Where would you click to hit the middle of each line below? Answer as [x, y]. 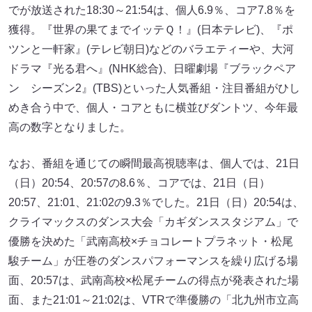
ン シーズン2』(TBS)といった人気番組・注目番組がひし [154, 88]
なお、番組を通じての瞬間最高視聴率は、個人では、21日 [154, 164]
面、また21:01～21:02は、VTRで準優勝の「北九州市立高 [154, 300]
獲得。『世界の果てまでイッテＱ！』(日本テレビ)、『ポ [151, 30]
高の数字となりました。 [70, 127]
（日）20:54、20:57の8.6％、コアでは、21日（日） [139, 183]
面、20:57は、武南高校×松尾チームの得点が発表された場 [154, 281]
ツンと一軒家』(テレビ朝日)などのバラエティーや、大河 [151, 49]
